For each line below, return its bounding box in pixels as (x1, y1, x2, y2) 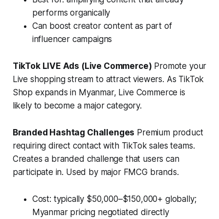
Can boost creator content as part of (32, 21, 172, 31)
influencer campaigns (32, 34, 112, 44)
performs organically (32, 8, 110, 18)
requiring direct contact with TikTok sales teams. (12, 141, 195, 151)
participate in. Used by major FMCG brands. (12, 167, 179, 177)
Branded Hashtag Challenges (12, 128, 135, 138)
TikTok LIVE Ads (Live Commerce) (12, 61, 152, 71)
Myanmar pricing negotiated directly (32, 207, 169, 218)
